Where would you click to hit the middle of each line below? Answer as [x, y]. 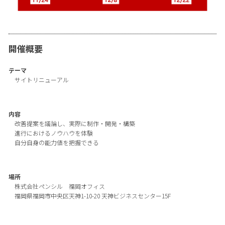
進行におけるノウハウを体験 [53, 133]
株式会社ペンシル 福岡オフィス [60, 186]
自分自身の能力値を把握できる [57, 143]
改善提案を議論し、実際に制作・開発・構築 [75, 124]
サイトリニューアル [41, 80]
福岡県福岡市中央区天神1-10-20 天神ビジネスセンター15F [92, 196]
